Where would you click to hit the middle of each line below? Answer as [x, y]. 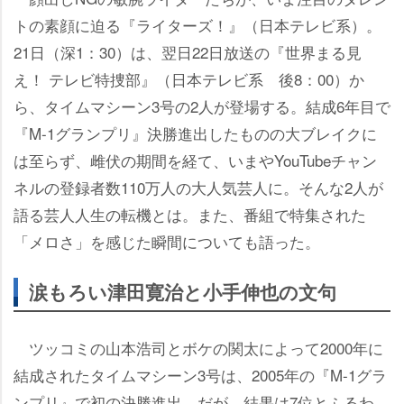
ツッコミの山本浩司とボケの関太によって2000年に [198, 347]
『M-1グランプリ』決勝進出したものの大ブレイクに [195, 133]
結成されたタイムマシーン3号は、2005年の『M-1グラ [200, 374]
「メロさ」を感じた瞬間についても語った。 [167, 241]
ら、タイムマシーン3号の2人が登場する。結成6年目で [202, 106]
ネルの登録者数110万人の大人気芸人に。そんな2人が [198, 187]
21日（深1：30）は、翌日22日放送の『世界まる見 [188, 51]
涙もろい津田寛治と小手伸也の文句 [183, 291]
